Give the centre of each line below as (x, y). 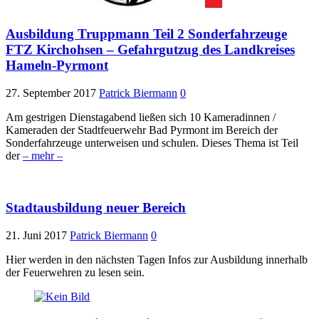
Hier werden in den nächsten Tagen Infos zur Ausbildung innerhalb (157, 259)
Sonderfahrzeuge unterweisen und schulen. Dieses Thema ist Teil (152, 143)
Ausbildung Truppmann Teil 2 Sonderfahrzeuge (146, 34)
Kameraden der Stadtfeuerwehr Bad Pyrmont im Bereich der (142, 130)
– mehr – (43, 156)
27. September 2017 (51, 93)
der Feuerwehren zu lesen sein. (75, 272)
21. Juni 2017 (36, 235)
